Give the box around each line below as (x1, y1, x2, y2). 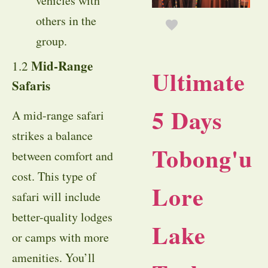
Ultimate (152, 64, 245, 100)
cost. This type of (12, 168, 96, 185)
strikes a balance (12, 127, 93, 144)
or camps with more (12, 229, 109, 246)
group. (36, 33, 67, 50)
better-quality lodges (12, 209, 112, 226)
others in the (36, 13, 96, 29)
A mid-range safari (12, 107, 104, 124)
